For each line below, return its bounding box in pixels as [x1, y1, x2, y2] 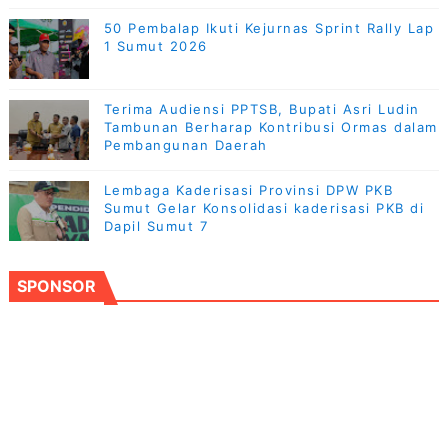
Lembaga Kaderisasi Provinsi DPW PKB [103, 181, 394, 198]
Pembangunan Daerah [103, 136, 268, 153]
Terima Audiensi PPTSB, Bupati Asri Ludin [103, 100, 420, 117]
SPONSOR [16, 275, 96, 296]
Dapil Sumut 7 [103, 217, 209, 234]
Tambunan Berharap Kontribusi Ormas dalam [103, 118, 438, 135]
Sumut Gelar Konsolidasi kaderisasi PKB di [103, 199, 425, 216]
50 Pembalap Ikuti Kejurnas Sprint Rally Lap [103, 19, 435, 36]
